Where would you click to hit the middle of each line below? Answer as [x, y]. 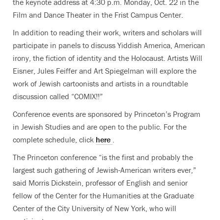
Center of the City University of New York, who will [95, 208]
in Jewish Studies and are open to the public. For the [100, 127]
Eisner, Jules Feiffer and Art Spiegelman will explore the [105, 71]
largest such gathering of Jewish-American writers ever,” [104, 170]
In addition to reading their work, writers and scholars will [107, 32]
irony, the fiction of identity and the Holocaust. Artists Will [108, 58]
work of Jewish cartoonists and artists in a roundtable [100, 83]
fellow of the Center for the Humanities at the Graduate [103, 195]
